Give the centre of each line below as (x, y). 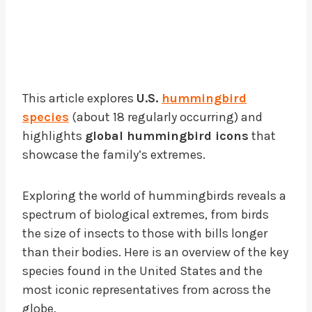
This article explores (79, 98)
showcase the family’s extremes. (114, 154)
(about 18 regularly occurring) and (166, 117)
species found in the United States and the (142, 271)
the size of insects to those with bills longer (145, 233)
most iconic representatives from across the (147, 289)
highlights (54, 135)
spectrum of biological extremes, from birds (146, 214)
